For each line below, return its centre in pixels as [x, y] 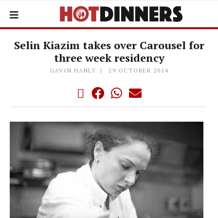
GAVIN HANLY [73, 70]
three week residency [109, 58]
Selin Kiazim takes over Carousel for [109, 45]
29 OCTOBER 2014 [139, 70]
